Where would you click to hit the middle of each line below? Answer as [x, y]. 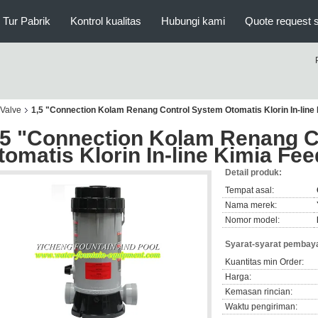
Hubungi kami [193, 21]
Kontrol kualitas [106, 21]
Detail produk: [253, 172]
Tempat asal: [250, 190]
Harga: [238, 277]
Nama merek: [251, 205]
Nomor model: [252, 220]
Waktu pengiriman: [261, 307]
